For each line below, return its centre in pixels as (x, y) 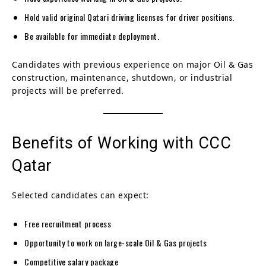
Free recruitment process (68, 223)
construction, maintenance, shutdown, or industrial (122, 77)
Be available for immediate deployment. (92, 36)
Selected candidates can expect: (80, 195)
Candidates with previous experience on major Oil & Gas (132, 64)
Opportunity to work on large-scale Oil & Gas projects (116, 242)
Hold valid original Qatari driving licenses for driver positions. (129, 17)
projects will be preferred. (68, 90)
